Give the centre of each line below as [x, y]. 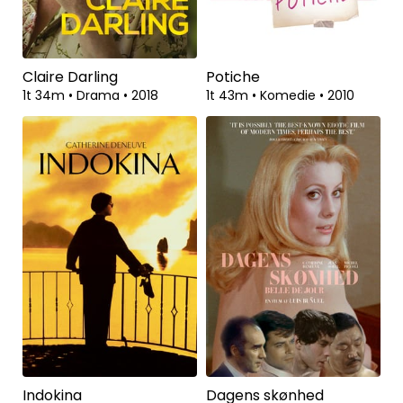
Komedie [290, 95]
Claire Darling [70, 76]
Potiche [233, 76]
